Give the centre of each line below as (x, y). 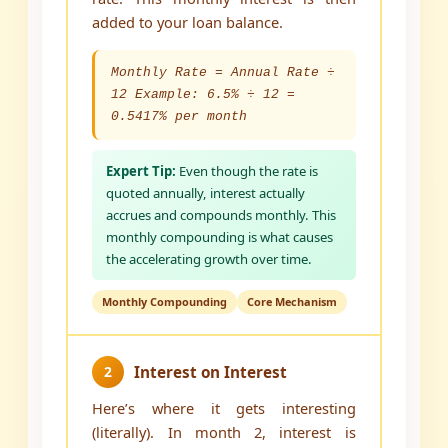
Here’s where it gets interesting (224, 408)
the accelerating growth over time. (209, 259)
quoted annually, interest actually (206, 193)
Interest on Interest (211, 372)
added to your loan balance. (188, 22)
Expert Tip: (141, 171)
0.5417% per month (179, 117)
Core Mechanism (292, 302)
